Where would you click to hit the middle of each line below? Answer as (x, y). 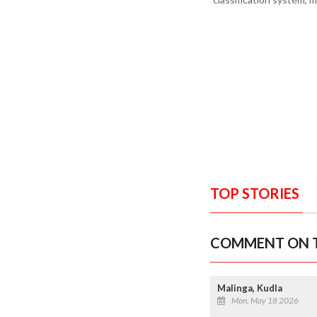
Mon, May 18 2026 (265, 300)
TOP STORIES (255, 193)
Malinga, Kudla (250, 288)
